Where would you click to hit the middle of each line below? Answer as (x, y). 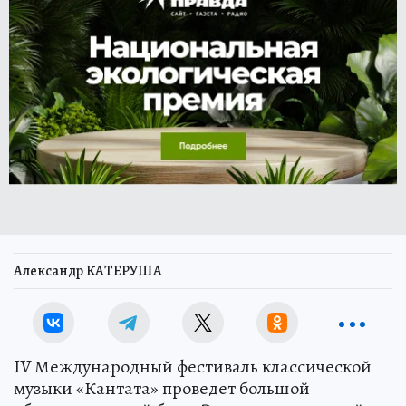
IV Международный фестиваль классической (193, 367)
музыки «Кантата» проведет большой (162, 388)
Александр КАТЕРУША (88, 271)
